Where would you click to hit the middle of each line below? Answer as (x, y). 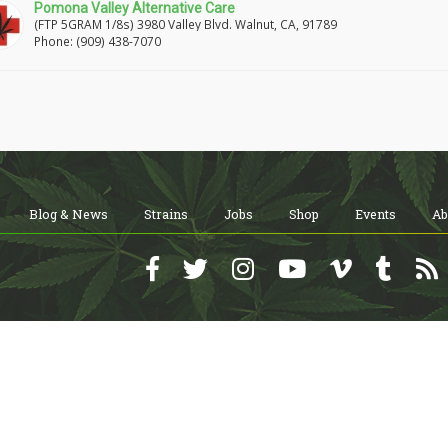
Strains (166, 214)
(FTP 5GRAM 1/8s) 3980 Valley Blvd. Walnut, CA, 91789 (185, 23)
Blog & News (68, 214)
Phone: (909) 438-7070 (97, 41)
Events (375, 214)
